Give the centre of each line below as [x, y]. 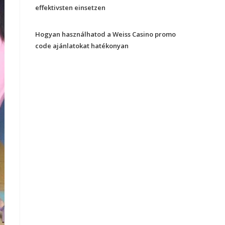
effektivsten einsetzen [70, 8]
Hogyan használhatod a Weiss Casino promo [105, 34]
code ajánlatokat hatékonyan [82, 46]
